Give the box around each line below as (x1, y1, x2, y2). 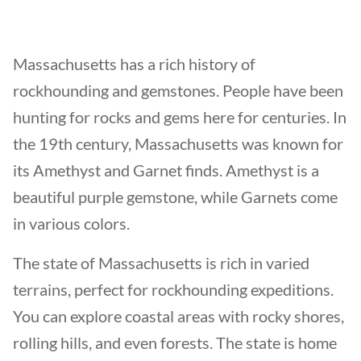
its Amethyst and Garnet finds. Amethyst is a (13, 160, 319, 180)
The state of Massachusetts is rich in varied (13, 253, 309, 272)
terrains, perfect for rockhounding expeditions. (13, 280, 334, 299)
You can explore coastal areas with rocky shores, (13, 306, 344, 326)
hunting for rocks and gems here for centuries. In (13, 107, 346, 127)
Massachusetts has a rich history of (13, 54, 255, 73)
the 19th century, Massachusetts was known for (13, 134, 343, 153)
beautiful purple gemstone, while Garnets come (13, 187, 338, 206)
